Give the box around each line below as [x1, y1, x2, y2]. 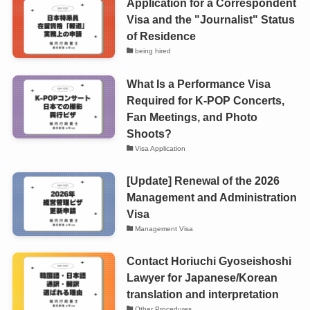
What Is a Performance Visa [126, 77, 271, 90]
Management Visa [135, 224, 194, 232]
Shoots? [126, 127, 172, 140]
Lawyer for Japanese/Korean [126, 271, 277, 284]
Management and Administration [126, 190, 297, 203]
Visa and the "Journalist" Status [126, 13, 295, 26]
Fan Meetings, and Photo [126, 110, 257, 123]
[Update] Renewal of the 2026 [126, 174, 280, 187]
